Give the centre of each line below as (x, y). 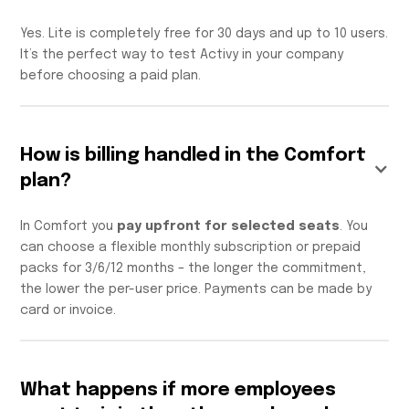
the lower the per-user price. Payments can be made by (196, 290)
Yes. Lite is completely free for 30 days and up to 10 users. (204, 34)
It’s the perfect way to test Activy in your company (182, 55)
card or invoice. (68, 311)
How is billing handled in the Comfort (194, 156)
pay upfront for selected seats (229, 227)
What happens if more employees (178, 391)
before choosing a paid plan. (111, 76)
